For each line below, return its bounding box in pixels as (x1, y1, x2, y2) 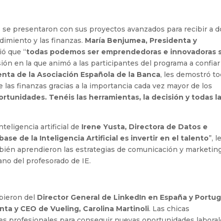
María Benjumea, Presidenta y (85, 36, 197, 45)
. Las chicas (149, 204, 190, 214)
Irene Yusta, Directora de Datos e (81, 122, 208, 132)
